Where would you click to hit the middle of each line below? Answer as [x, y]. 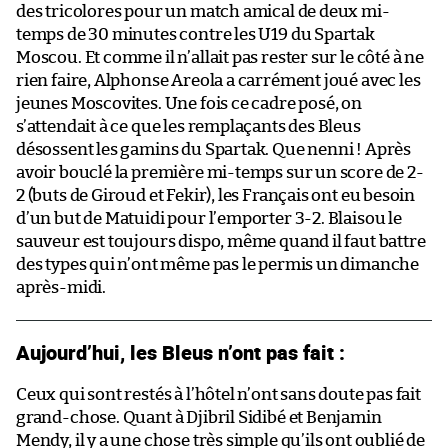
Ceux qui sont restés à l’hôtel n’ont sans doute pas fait [218, 394]
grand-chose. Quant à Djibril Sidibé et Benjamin [199, 417]
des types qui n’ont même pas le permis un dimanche [218, 264]
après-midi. [61, 287]
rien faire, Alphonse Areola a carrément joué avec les [218, 80]
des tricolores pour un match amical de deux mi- [203, 11]
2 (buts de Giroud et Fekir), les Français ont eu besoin [216, 195]
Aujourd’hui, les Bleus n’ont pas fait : [180, 351]
